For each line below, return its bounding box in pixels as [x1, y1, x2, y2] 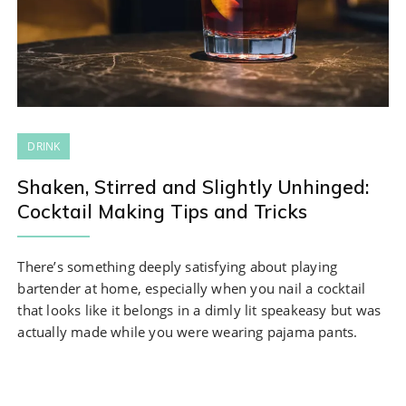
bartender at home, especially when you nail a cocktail [17, 279, 366, 298]
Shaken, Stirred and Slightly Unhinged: [17, 175, 370, 199]
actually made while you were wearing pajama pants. [17, 323, 358, 342]
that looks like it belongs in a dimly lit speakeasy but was [17, 301, 382, 320]
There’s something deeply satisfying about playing [17, 257, 338, 276]
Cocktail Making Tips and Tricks [17, 199, 308, 224]
